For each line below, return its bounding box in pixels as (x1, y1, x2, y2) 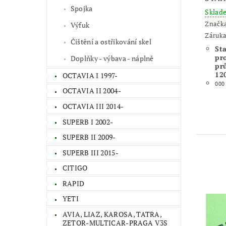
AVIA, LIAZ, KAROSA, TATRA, (62, 209, 162, 219)
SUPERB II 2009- (62, 132, 116, 142)
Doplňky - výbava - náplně (70, 53, 154, 63)
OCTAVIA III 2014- (62, 101, 124, 111)
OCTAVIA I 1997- (62, 70, 118, 80)
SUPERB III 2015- (62, 147, 119, 157)
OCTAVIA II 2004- (62, 86, 121, 96)
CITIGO (62, 163, 88, 173)
